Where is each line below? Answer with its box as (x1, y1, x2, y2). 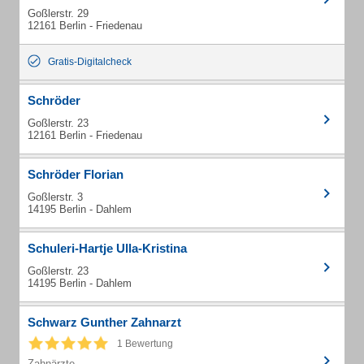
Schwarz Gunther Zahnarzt (28, 315, 181, 329)
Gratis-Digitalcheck (48, 56, 132, 67)
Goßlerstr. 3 (28, 191, 83, 203)
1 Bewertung (117, 338, 173, 349)
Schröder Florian (28, 167, 123, 181)
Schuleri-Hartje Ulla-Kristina (28, 241, 187, 255)
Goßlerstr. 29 (28, 7, 89, 19)
